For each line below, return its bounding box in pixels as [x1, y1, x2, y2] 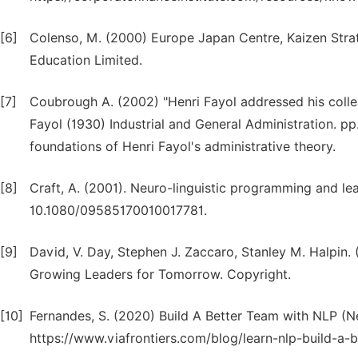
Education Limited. [30, 53, 142, 68]
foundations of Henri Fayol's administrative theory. [30, 139, 336, 154]
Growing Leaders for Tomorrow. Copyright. [30, 267, 291, 282]
